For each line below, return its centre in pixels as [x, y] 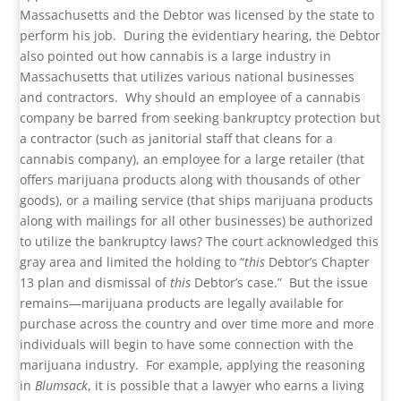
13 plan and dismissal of [95, 283]
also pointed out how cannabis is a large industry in [176, 56]
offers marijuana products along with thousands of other [191, 180]
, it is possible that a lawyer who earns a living [226, 386]
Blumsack [62, 386]
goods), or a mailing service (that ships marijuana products [197, 200]
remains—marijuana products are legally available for [182, 303]
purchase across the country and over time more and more [197, 324]
